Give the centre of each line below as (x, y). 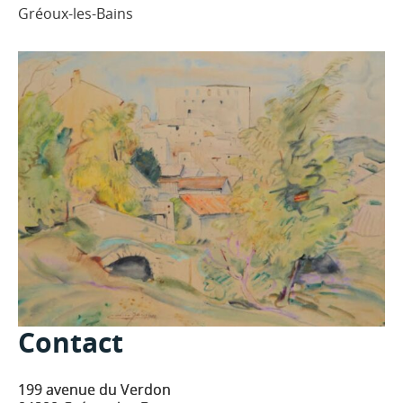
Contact (71, 342)
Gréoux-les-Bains (76, 13)
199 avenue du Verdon (94, 390)
